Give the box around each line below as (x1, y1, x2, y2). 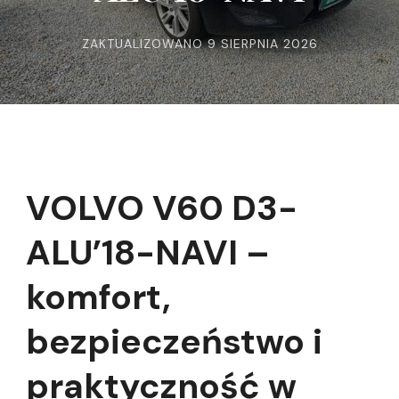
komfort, (26, 274, 171, 321)
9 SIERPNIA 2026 (207, 36, 318, 52)
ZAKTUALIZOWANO (81, 36, 208, 52)
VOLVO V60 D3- (26, 185, 297, 232)
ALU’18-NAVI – (26, 230, 270, 276)
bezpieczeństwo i (26, 319, 322, 365)
